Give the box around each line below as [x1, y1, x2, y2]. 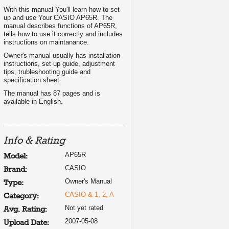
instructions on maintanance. [4, 38, 89, 46]
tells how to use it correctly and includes [4, 30, 123, 38]
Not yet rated [65, 203, 103, 212]
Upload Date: [4, 218, 49, 227]
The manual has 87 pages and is [4, 89, 100, 97]
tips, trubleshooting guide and [4, 67, 90, 76]
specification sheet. [4, 76, 61, 84]
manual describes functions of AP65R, [4, 21, 117, 30]
